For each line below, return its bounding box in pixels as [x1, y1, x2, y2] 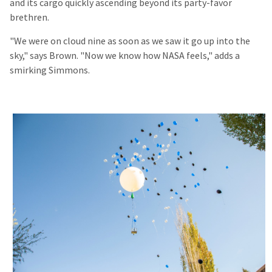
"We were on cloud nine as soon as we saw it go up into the [10, 34, 250, 47]
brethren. [10, 10, 51, 24]
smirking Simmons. [10, 63, 92, 76]
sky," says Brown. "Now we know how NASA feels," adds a [10, 49, 240, 62]
